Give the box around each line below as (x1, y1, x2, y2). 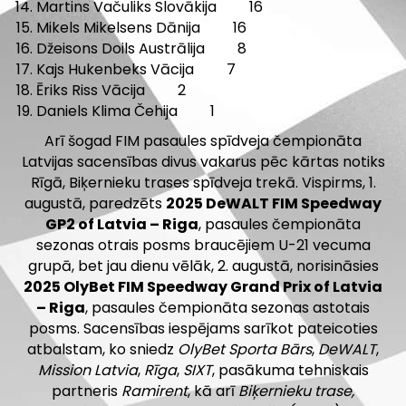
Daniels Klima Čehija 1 (36, 101, 215, 122)
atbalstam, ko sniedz (27, 339, 178, 361)
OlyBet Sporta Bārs (178, 339, 312, 361)
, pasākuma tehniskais (211, 360, 369, 382)
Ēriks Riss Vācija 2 (36, 80, 186, 101)
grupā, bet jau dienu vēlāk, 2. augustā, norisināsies (27, 256, 379, 277)
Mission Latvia (37, 360, 138, 382)
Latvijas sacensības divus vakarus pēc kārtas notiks (21, 151, 385, 173)
